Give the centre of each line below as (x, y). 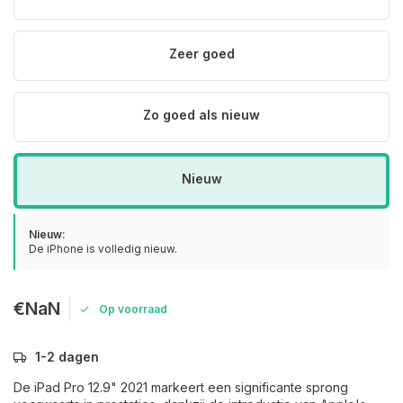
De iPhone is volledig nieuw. (103, 249)
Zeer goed (201, 54)
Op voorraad (133, 309)
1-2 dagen (67, 357)
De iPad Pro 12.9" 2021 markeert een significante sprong (181, 387)
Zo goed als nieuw (201, 115)
